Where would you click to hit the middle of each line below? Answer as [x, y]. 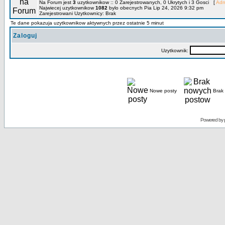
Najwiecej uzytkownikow [67, 8]
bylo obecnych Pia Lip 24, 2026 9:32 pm [155, 8]
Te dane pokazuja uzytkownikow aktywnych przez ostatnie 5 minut [87, 23]
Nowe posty [163, 91]
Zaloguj [25, 36]
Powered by [212, 120]
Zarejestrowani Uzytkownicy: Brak [78, 13]
